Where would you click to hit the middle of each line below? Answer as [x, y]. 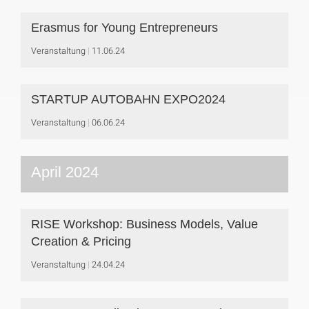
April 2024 [65, 172]
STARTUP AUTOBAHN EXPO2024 [128, 99]
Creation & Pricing [81, 241]
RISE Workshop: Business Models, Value [144, 224]
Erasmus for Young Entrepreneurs [124, 28]
